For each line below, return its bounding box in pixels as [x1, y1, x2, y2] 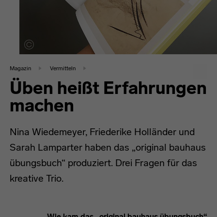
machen [10, 95, 74, 116]
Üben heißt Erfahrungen [10, 77, 207, 98]
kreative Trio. [10, 172, 66, 184]
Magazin [10, 65, 31, 72]
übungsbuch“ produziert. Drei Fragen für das [10, 157, 197, 169]
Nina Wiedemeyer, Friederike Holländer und [10, 126, 195, 138]
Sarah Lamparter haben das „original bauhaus [10, 141, 206, 153]
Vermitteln [50, 65, 76, 72]
